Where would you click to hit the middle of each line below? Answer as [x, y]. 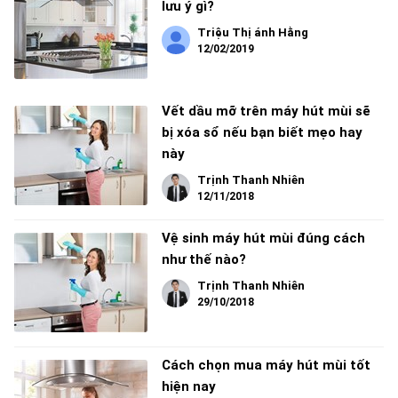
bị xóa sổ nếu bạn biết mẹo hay [262, 133]
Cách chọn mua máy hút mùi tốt [266, 366]
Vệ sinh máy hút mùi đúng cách [263, 239]
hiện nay [189, 387]
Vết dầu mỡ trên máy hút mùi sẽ [266, 111]
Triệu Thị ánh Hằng [253, 33]
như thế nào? [204, 260]
